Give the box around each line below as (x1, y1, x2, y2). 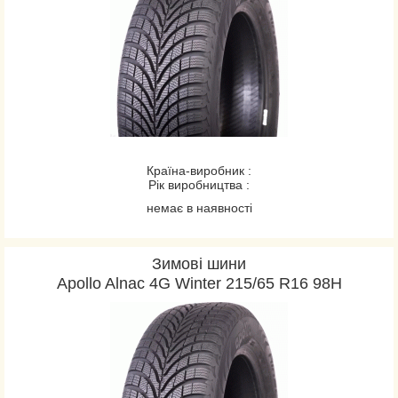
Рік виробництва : (148, 178, 250, 192)
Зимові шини (152, 255, 246, 273)
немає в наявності (146, 201, 252, 215)
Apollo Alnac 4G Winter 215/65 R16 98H (56, 275, 342, 292)
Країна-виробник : (147, 163, 251, 178)
